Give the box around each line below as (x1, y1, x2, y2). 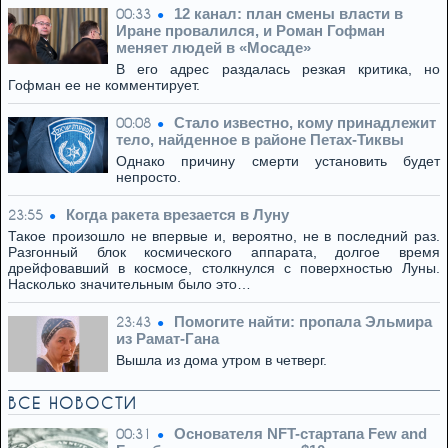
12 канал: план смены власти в (174, 5, 403, 22)
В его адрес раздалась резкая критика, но (116, 61, 440, 77)
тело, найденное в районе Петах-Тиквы (116, 131, 404, 148)
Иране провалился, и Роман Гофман (116, 22, 385, 39)
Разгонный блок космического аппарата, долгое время (8, 244, 440, 260)
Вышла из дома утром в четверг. (116, 352, 327, 368)
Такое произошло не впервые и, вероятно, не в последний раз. (8, 228, 440, 244)
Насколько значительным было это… (8, 276, 251, 292)
